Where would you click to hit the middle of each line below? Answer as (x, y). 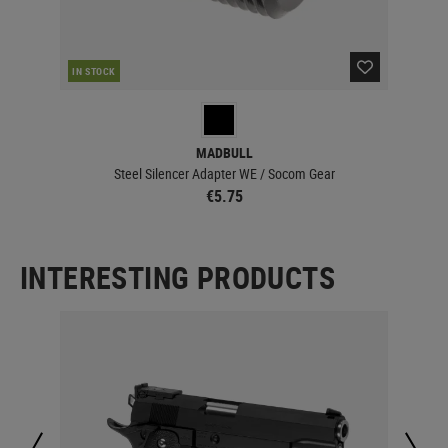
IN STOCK (94, 70)
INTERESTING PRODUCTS (177, 277)
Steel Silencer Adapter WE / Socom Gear (224, 173)
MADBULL (224, 152)
